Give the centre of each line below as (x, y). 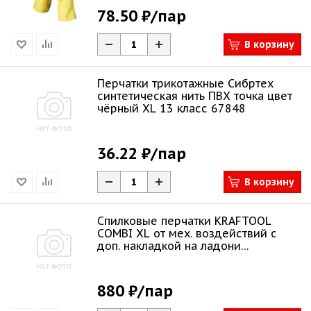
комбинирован (137, 258)
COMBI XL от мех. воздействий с (187, 233)
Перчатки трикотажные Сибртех (185, 83)
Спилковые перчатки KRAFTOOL (184, 221)
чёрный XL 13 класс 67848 (171, 108)
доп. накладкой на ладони (169, 246)
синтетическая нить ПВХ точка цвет (195, 96)
